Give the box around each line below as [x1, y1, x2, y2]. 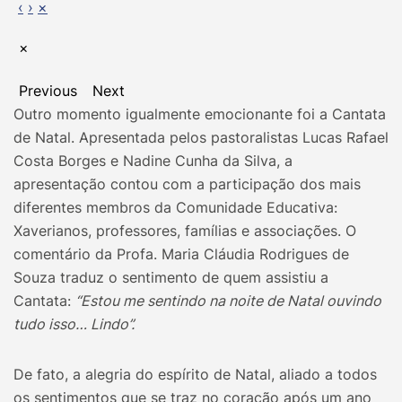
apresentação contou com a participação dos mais [13, 174, 361, 193]
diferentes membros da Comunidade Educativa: [13, 197, 337, 216]
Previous [19, 81, 77, 100]
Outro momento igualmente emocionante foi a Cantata [13, 104, 386, 123]
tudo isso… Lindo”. [13, 314, 135, 333]
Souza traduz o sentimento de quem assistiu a [13, 267, 328, 286]
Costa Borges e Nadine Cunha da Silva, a [13, 151, 293, 170]
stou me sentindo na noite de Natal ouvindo [90, 291, 381, 310]
